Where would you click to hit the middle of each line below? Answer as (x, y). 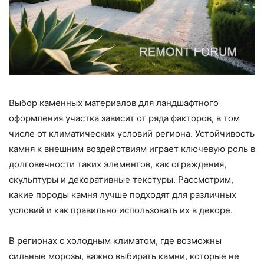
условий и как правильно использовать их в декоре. (121, 210)
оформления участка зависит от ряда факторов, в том (124, 118)
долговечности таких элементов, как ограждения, (118, 164)
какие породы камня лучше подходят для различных (123, 194)
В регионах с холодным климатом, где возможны (115, 240)
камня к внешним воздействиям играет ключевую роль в (132, 148)
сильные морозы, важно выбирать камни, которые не (124, 256)
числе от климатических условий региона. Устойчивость (132, 133)
